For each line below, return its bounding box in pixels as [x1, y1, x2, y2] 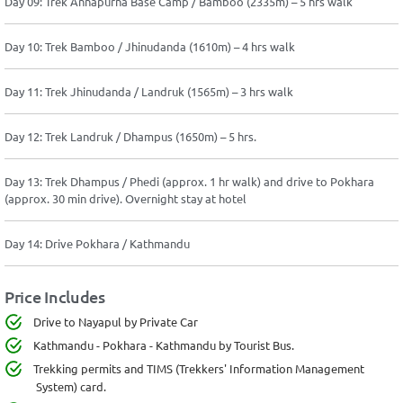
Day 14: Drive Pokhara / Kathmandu [4, 235, 190, 251]
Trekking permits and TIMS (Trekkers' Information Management [33, 360, 364, 376]
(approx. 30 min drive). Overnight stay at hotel [4, 190, 246, 206]
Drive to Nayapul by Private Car [33, 313, 198, 329]
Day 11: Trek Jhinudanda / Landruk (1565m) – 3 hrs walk [4, 83, 293, 99]
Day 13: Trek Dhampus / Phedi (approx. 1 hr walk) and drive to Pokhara [4, 173, 374, 189]
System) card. [36, 378, 106, 394]
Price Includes [4, 285, 105, 307]
